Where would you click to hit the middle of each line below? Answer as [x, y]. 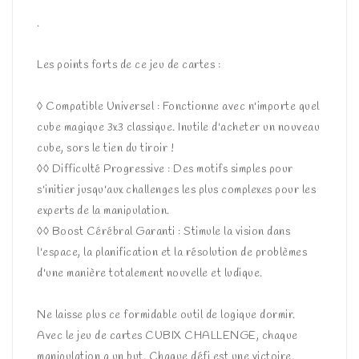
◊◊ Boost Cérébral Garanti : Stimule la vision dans [163, 232]
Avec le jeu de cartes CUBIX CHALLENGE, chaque [167, 336]
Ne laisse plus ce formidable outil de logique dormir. [166, 315]
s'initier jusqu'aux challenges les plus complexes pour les [176, 190]
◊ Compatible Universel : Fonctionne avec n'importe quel [178, 107]
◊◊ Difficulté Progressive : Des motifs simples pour [165, 169]
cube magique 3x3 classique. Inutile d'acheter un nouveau [178, 127]
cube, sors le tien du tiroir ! [105, 148]
